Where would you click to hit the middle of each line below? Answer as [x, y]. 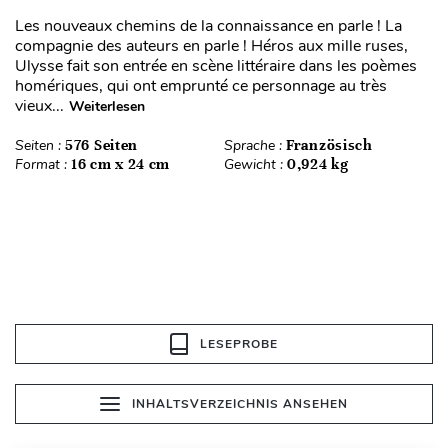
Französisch [329, 145]
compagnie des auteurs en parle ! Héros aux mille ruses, [211, 46]
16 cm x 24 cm [121, 164]
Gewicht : [255, 164]
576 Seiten [101, 145]
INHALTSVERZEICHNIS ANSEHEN [240, 404]
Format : [43, 164]
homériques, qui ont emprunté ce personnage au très [201, 86]
